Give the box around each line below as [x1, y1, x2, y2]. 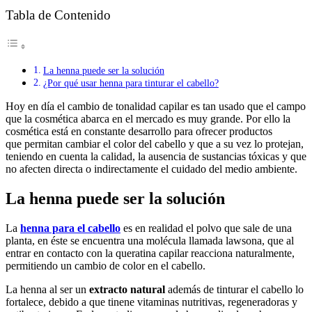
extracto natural [89, 283, 165, 295]
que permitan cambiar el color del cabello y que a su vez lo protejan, [6, 138, 304, 150]
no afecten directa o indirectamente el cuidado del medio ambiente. [6, 163, 297, 175]
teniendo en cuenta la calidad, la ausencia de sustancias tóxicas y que [6, 150, 306, 163]
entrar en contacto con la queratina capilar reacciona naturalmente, [6, 247, 295, 259]
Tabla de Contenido [6, 8, 111, 22]
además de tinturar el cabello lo [165, 283, 304, 295]
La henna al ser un [6, 283, 89, 295]
